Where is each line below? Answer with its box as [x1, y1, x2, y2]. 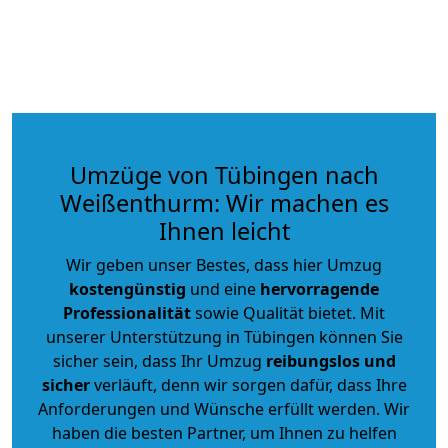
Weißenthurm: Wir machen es [59, 186, 389, 219]
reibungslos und [265, 349, 396, 372]
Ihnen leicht [158, 214, 290, 247]
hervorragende [260, 277, 379, 300]
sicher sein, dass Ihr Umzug [52, 349, 266, 372]
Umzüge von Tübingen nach [69, 158, 379, 191]
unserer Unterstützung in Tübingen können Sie [45, 325, 403, 348]
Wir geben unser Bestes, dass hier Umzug [66, 253, 382, 276]
